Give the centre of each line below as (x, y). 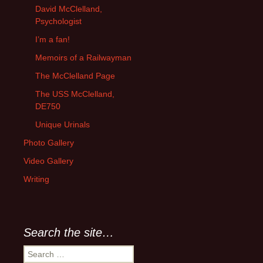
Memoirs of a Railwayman (83, 57)
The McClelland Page (75, 75)
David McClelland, (69, 9)
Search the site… (69, 232)
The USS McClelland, (75, 94)
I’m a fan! (53, 39)
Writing (36, 179)
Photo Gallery (49, 142)
